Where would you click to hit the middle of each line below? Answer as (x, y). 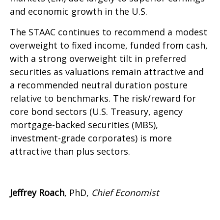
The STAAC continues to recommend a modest (109, 32)
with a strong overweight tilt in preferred (98, 59)
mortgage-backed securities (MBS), (84, 125)
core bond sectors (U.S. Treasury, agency (96, 112)
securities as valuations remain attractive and (107, 72)
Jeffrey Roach (37, 193)
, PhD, (78, 193)
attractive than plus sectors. (70, 151)
